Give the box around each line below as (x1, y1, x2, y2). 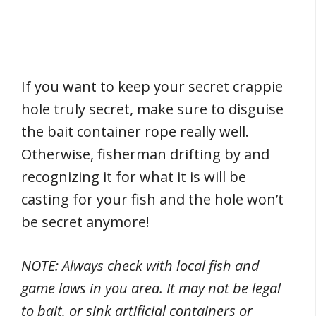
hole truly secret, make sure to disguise (21, 99, 284, 119)
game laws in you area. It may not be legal (21, 279, 281, 298)
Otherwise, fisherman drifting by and (21, 145, 269, 164)
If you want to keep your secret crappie (21, 77, 283, 96)
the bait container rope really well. (21, 122, 249, 141)
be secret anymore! (21, 212, 150, 231)
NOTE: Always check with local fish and (21, 256, 260, 275)
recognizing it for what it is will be (21, 167, 246, 186)
